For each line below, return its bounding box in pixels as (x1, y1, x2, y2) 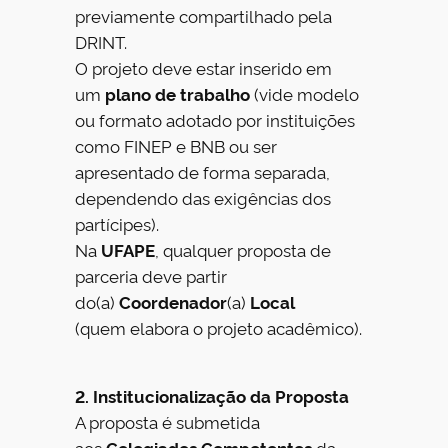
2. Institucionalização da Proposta (75, 384, 350, 408)
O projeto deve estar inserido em (75, 55, 333, 79)
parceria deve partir (75, 263, 228, 287)
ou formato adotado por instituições (75, 107, 356, 131)
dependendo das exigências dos (75, 185, 332, 209)
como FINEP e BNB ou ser (75, 133, 278, 157)
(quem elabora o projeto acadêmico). (75, 315, 363, 339)
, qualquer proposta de (155, 237, 332, 261)
